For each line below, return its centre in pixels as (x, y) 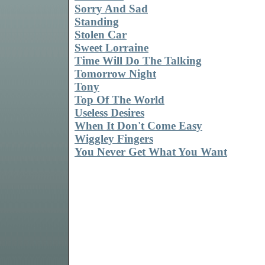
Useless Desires (109, 113)
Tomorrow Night (115, 74)
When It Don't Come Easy (138, 126)
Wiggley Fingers (114, 139)
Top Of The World (119, 100)
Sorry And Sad (111, 9)
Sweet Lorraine (112, 48)
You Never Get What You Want (151, 152)
